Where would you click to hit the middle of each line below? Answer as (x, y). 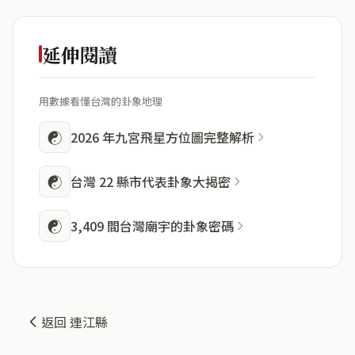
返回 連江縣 (74, 322)
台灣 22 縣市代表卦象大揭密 (151, 182)
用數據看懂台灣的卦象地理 (101, 101)
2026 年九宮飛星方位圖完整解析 (162, 137)
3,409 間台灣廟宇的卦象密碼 (152, 226)
